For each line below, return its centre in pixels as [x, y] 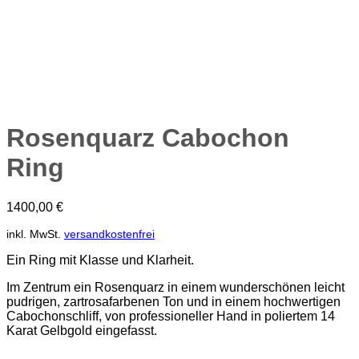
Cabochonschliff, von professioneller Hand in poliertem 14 [171, 316]
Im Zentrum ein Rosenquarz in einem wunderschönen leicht [175, 287]
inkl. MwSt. [34, 234]
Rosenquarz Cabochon [148, 138]
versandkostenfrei [109, 234]
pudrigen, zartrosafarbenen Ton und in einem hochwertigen [173, 301]
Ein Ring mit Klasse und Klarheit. [100, 260]
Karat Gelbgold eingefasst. [82, 330]
